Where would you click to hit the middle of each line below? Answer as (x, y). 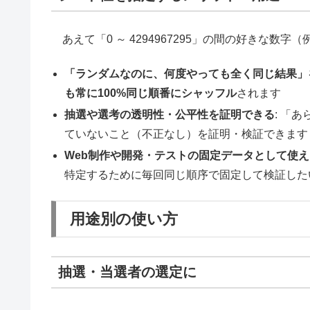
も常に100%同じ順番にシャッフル (151, 93)
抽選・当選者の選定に (127, 272)
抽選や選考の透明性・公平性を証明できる (170, 115)
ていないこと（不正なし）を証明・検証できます (186, 134)
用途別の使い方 (124, 219)
